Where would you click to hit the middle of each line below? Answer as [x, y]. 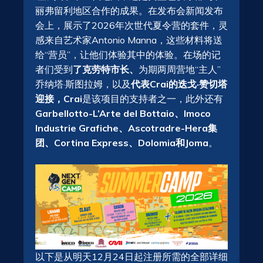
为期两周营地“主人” [180, 70]
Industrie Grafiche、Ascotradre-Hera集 [126, 128]
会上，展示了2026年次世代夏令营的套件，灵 [131, 26]
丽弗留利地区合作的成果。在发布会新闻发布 [129, 11]
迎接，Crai [59, 99]
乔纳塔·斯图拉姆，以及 [83, 84]
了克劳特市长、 [106, 70]
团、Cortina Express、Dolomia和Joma [122, 143]
